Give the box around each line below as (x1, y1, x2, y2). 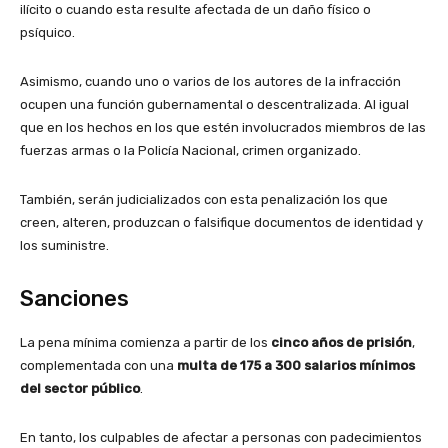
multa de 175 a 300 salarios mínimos (177, 358, 415, 374)
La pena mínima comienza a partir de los (20, 335, 271, 351)
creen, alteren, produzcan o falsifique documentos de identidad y (20, 215, 423, 231)
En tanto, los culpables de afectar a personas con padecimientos (20, 430, 422, 446)
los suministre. (20, 238, 109, 254)
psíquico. (20, 25, 75, 41)
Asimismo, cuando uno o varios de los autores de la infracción (20, 74, 401, 90)
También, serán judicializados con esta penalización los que (20, 192, 388, 208)
